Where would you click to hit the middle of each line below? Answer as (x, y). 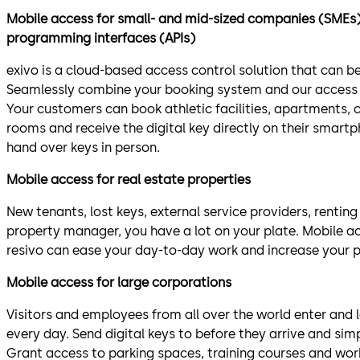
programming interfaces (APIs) (101, 39)
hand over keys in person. (83, 148)
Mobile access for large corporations (119, 283)
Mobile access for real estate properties (129, 180)
